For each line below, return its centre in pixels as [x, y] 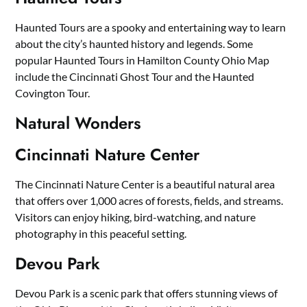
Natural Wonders [78, 123]
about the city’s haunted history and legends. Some [134, 44]
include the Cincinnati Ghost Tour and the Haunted [135, 77]
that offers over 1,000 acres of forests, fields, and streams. [149, 201]
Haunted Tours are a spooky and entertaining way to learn [151, 27]
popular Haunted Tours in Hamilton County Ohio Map [143, 60]
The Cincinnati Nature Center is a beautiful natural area [145, 184]
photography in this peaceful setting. [101, 234]
